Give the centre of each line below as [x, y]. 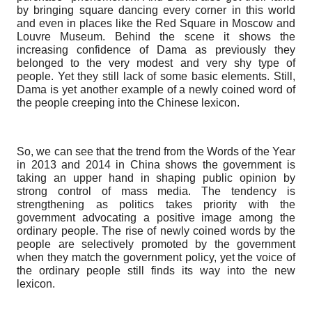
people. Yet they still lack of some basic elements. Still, [156, 76]
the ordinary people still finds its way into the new [156, 270]
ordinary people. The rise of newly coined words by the [156, 231]
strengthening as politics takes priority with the [156, 204]
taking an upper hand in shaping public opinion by [156, 178]
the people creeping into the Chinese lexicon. [128, 102]
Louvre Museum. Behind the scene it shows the [156, 36]
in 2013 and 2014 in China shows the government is [156, 164]
